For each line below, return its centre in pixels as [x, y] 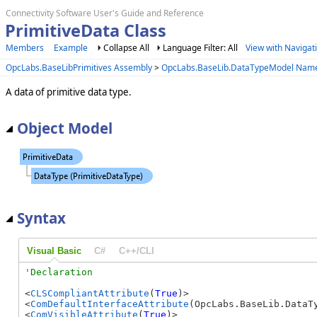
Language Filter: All [201, 48]
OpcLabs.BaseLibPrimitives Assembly [79, 67]
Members [25, 48]
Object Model [65, 128]
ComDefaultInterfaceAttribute [110, 304]
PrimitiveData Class [85, 30]
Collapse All [126, 48]
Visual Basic [54, 250]
